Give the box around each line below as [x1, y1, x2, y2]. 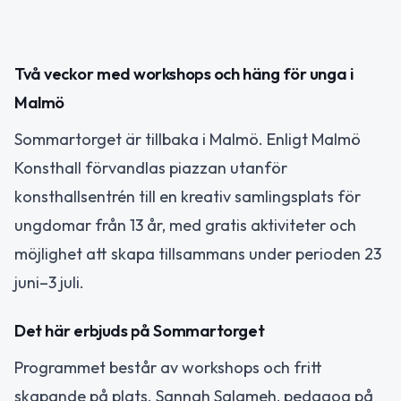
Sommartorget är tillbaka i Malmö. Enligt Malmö [14, 128, 361, 149]
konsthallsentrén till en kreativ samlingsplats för [14, 185, 361, 207]
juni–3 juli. [14, 271, 84, 293]
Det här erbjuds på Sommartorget [14, 320, 265, 342]
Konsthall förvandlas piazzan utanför [14, 157, 287, 178]
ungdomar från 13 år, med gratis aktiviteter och [14, 214, 356, 235]
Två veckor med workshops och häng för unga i [14, 63, 354, 84]
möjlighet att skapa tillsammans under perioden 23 [14, 243, 381, 264]
